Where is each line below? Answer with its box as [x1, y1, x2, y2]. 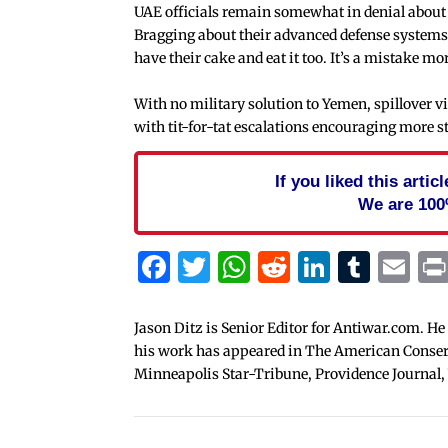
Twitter [210, 246, 325, 287]
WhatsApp [250, 246, 413, 287]
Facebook [170, 246, 319, 287]
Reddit [290, 246, 390, 287]
